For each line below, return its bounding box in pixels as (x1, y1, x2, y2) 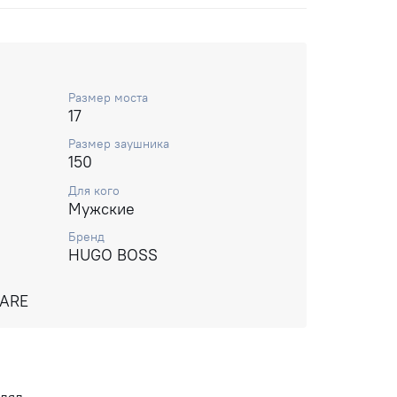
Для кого (68, 182, 120, 198)
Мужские (68, 198, 135, 219)
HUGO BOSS (68, 244, 158, 265)
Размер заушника (68, 136, 169, 152)
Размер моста (68, 90, 148, 106)
